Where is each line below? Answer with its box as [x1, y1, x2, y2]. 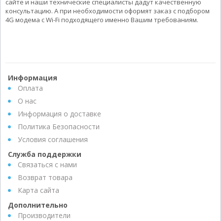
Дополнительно [8, 200, 68, 210]
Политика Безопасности [18, 122, 100, 132]
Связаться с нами [18, 160, 77, 170]
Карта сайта [18, 185, 59, 195]
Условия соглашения [18, 135, 88, 145]
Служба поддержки [8, 149, 81, 159]
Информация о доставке [18, 109, 101, 119]
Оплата [18, 83, 43, 93]
